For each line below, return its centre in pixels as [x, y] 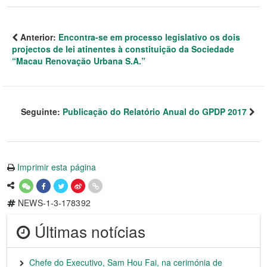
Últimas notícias [88, 231]
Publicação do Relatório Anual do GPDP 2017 [155, 112]
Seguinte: [42, 112]
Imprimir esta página [57, 167]
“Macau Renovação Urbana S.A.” [79, 61]
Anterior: [38, 37]
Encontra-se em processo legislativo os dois [149, 37]
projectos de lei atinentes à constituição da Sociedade [123, 49]
